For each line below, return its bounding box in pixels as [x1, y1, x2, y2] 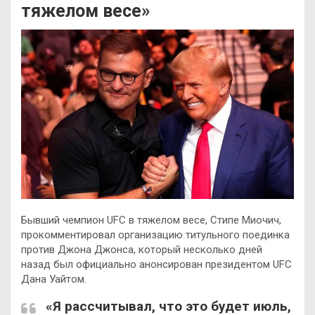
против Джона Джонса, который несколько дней [21, 243, 262, 257]
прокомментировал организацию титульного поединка [21, 229, 290, 242]
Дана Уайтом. [21, 273, 86, 286]
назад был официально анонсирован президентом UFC [21, 258, 292, 271]
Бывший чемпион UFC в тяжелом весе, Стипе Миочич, [21, 214, 281, 227]
